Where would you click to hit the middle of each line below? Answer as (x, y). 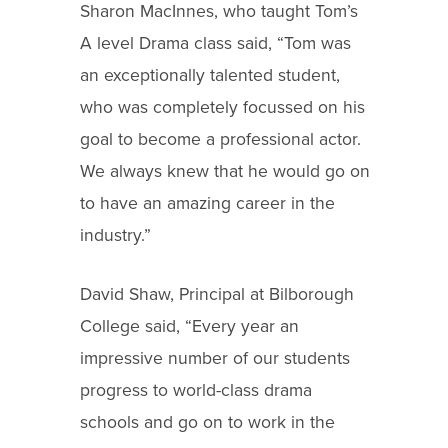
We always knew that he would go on (225, 172)
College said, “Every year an (189, 326)
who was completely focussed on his (222, 108)
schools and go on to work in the (207, 422)
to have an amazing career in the (207, 204)
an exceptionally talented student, (210, 76)
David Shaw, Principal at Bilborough (217, 294)
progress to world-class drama (196, 390)
